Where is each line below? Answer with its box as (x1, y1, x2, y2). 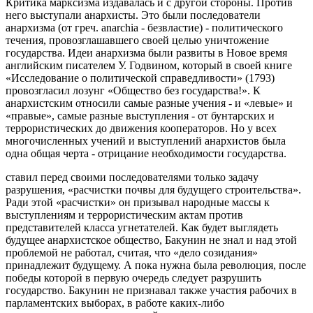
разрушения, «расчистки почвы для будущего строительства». (6, 183, 301, 196)
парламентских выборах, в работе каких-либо (6, 296, 224, 309)
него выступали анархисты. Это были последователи (6, 8, 261, 21)
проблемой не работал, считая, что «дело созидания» (6, 246, 258, 259)
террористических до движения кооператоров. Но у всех (6, 122, 277, 134)
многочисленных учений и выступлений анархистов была (6, 134, 286, 147)
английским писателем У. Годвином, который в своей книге (6, 59, 292, 71)
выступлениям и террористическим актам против (6, 208, 243, 221)
